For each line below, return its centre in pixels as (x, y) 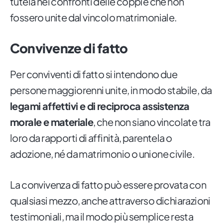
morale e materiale (52, 122)
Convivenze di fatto (69, 48)
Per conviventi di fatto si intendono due (94, 74)
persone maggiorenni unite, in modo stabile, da (111, 90)
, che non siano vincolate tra (152, 122)
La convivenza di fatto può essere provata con (108, 185)
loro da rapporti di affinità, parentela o (91, 138)
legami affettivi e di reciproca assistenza (100, 106)
